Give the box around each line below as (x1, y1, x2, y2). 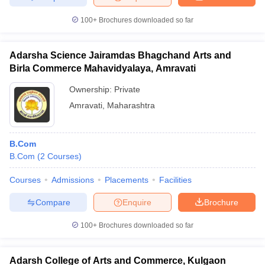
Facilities (159, 175, 192, 185)
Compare (35, 197, 70, 207)
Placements (105, 175, 148, 185)
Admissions (51, 175, 94, 185)
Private (114, 85, 140, 94)
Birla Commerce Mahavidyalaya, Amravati (9, 63, 196, 73)
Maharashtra (107, 101, 155, 110)
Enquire (122, 197, 151, 207)
